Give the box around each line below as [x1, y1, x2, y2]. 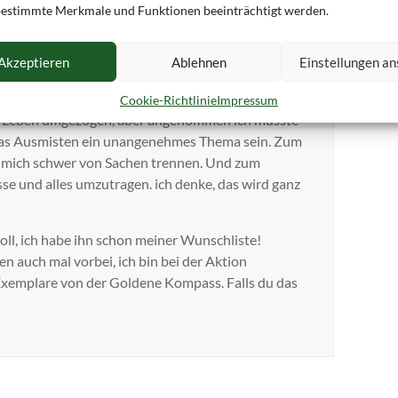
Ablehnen [171, 53, 227, 70]
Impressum [216, 92, 278, 107]
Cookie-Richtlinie [119, 92, 217, 107]
